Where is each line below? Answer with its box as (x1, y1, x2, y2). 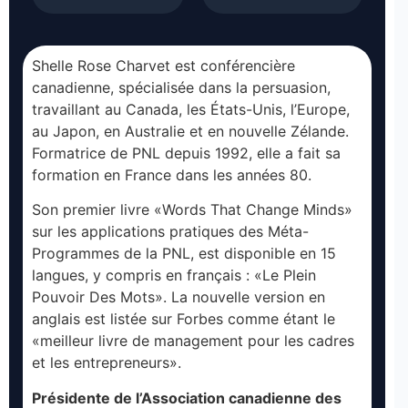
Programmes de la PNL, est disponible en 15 (32, 244, 336, 263)
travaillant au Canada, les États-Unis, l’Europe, (32, 99, 350, 118)
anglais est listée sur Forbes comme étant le (32, 310, 335, 329)
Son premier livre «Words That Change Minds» (32, 200, 352, 219)
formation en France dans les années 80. (32, 165, 311, 184)
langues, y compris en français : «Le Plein (32, 266, 316, 285)
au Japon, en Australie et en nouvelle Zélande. (32, 121, 349, 140)
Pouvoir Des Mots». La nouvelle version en (32, 288, 325, 307)
